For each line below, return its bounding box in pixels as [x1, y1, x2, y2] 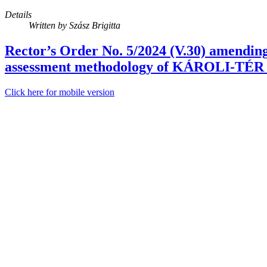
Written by [29, 20, 69, 30]
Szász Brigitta [69, 20, 120, 30]
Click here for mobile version [5, 86, 114, 97]
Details [5, 10, 32, 20]
